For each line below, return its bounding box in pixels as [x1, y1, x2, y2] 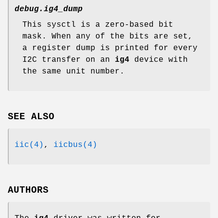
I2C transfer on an [22, 55, 115, 65]
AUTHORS [8, 184, 49, 196]
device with [129, 55, 188, 65]
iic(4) [15, 140, 44, 149]
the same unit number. [22, 67, 125, 76]
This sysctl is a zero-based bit [22, 20, 173, 30]
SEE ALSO [8, 111, 54, 122]
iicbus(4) [54, 140, 97, 149]
